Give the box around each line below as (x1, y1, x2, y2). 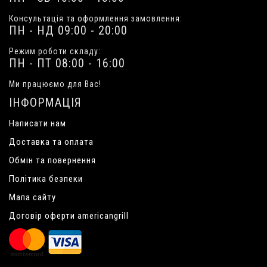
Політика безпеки (9, 173, 83, 185)
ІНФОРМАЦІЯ (9, 95, 82, 110)
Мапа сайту (9, 192, 56, 203)
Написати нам (9, 118, 66, 129)
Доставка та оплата (9, 136, 94, 148)
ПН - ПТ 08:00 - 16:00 (9, 56, 125, 71)
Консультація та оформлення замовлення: (9, 14, 182, 24)
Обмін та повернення (9, 155, 96, 166)
